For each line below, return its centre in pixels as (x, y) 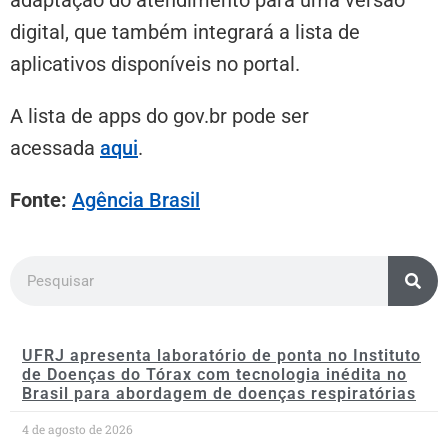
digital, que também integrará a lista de (185, 32)
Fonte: (41, 200)
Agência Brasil (136, 200)
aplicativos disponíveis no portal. (155, 64)
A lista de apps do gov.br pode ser (159, 116)
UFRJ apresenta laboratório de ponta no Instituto (221, 356)
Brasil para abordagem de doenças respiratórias (219, 394)
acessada (55, 148)
